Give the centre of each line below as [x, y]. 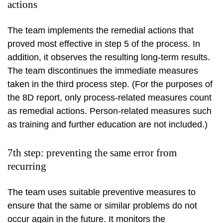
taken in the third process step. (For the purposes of [110, 84]
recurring [27, 167]
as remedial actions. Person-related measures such [110, 111]
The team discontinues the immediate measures [103, 71]
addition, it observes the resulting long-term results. [109, 57]
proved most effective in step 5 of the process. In [104, 44]
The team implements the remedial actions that [101, 31]
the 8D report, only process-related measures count [110, 98]
